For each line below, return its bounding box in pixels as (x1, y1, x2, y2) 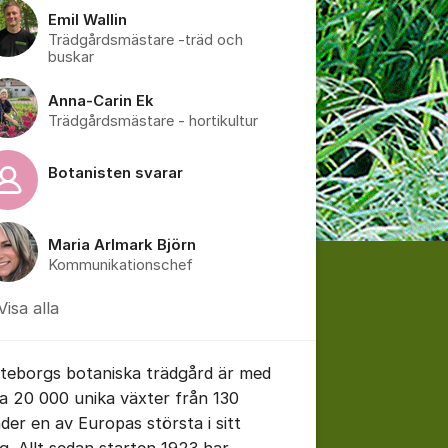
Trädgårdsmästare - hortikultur (48, 111, 258, 130)
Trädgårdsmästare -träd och (48, 30, 243, 49)
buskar (48, 47, 94, 66)
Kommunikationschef (48, 255, 193, 274)
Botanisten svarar (48, 163, 183, 182)
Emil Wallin (48, 10, 127, 29)
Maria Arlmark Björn (48, 235, 196, 254)
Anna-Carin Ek (48, 91, 154, 110)
